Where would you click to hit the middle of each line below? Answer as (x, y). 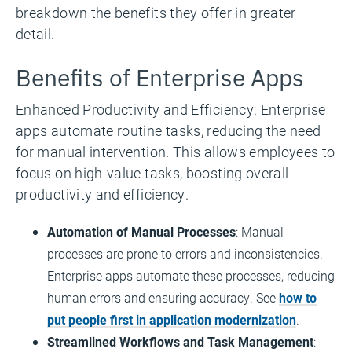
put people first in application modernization (172, 319)
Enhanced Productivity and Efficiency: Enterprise (171, 109)
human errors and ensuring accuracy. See (163, 297)
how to (298, 297)
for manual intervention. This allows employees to (176, 152)
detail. (35, 34)
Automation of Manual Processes (141, 231)
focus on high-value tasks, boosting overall (152, 173)
